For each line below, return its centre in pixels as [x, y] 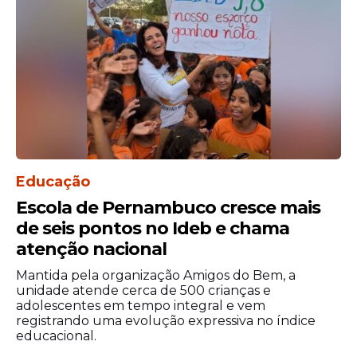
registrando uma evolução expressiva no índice [166, 321]
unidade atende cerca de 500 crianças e [143, 290]
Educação [53, 182]
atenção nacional [91, 249]
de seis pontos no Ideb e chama [153, 228]
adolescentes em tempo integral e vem [141, 306]
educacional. [56, 336]
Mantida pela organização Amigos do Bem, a [156, 275]
